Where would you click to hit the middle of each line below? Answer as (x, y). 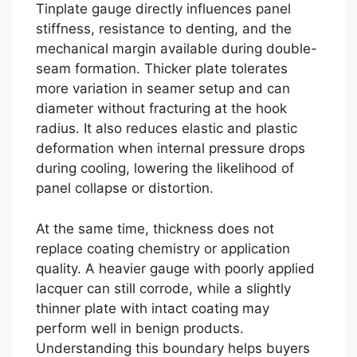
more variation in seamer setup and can (163, 88)
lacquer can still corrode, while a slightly (163, 288)
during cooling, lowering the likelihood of (165, 168)
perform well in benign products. (140, 328)
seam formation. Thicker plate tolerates (162, 69)
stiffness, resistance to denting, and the (164, 29)
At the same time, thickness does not (155, 228)
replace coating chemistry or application (163, 248)
